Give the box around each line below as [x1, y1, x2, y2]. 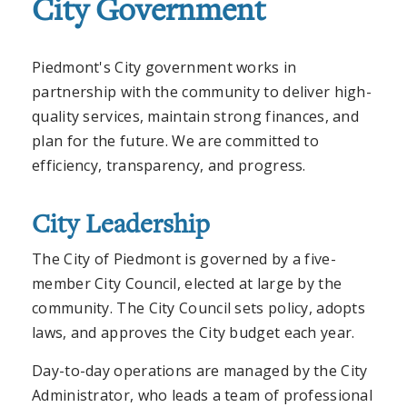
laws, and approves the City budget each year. [32, 323, 355, 343]
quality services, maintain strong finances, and [32, 106, 360, 127]
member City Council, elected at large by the [32, 273, 342, 294]
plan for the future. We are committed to [32, 131, 319, 152]
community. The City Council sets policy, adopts [32, 298, 366, 319]
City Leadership [32, 213, 210, 241]
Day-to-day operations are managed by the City [32, 361, 368, 382]
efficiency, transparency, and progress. [32, 155, 306, 176]
